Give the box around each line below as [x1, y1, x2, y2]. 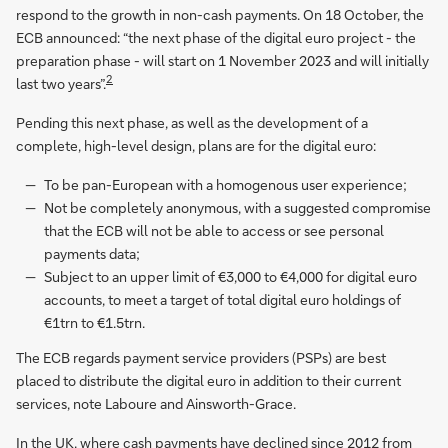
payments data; [44, 244, 140, 264]
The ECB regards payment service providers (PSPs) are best [16, 348, 386, 368]
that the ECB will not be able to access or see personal [44, 221, 384, 241]
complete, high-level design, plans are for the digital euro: [16, 136, 376, 156]
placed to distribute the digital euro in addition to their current [16, 371, 401, 391]
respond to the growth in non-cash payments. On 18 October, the [16, 5, 424, 25]
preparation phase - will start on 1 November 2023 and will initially [16, 51, 429, 71]
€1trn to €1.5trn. [44, 313, 145, 333]
